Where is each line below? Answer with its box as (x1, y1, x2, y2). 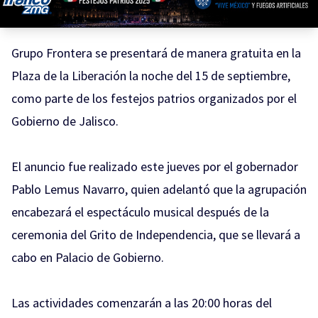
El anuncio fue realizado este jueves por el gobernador (11, 158, 298, 175)
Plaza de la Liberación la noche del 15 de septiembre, (11, 67, 290, 84)
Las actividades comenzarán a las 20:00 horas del (11, 295, 272, 312)
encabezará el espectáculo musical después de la (11, 204, 269, 221)
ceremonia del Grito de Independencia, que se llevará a (11, 226, 300, 243)
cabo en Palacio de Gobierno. (11, 249, 164, 266)
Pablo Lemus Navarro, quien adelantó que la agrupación (11, 181, 307, 198)
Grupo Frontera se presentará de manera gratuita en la (11, 45, 301, 62)
